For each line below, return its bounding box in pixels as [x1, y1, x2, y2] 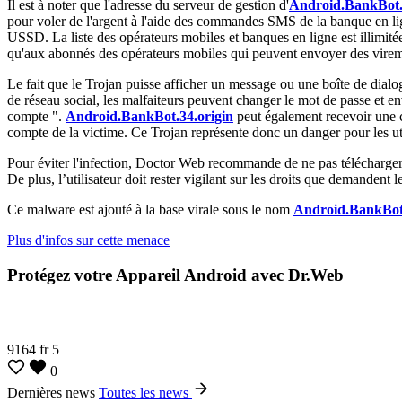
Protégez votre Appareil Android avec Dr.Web [7, 265, 344, 284]
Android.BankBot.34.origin [66, 108, 233, 124]
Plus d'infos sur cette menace [7, 232, 170, 248]
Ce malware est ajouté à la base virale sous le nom [7, 201, 293, 217]
